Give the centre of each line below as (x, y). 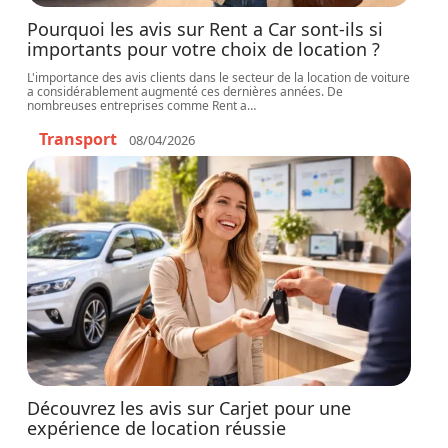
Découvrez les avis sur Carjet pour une (189, 408)
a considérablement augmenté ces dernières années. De (185, 91)
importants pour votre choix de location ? (204, 49)
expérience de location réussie (157, 428)
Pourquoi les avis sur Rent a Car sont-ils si (205, 29)
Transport (78, 139)
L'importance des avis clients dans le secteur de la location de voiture (219, 77)
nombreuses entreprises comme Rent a (137, 105)
